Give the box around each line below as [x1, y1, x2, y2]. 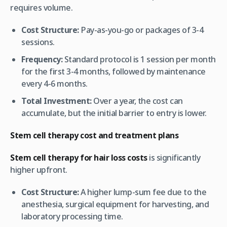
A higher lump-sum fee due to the [79, 186, 207, 198]
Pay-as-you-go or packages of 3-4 [79, 24, 204, 35]
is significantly [147, 152, 200, 163]
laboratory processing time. [21, 210, 123, 222]
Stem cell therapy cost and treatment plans [10, 129, 178, 141]
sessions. [21, 36, 55, 48]
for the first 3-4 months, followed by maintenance [21, 65, 206, 77]
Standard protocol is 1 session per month [62, 53, 216, 65]
